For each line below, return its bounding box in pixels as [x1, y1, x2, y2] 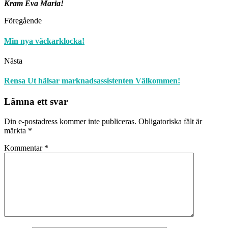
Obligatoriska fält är [138, 117, 202, 126]
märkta [4, 126, 28, 135]
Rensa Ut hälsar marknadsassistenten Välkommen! [4, 76, 180, 85]
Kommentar [4, 144, 44, 153]
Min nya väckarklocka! [4, 36, 84, 45]
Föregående [4, 16, 42, 25]
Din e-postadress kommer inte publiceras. [4, 117, 136, 126]
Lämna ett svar [4, 96, 68, 107]
